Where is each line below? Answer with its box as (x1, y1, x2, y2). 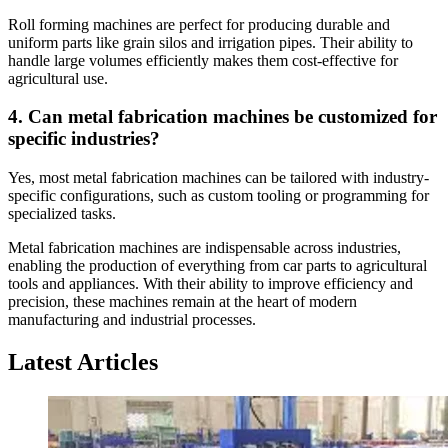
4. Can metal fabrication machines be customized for (8, 106, 437, 128)
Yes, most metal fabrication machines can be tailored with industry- (8, 169, 429, 187)
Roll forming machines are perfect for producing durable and (8, 15, 390, 33)
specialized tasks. (8, 205, 116, 223)
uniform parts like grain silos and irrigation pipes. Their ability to (8, 33, 413, 51)
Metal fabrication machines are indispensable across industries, (8, 239, 401, 257)
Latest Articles (8, 348, 158, 375)
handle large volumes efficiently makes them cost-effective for (8, 51, 398, 69)
